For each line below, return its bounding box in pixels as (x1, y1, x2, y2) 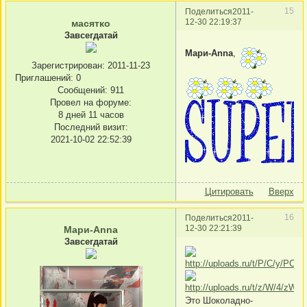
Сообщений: (58, 85, 108, 96)
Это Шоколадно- (185, 295, 253, 306)
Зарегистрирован (32, 60, 102, 71)
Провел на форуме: (50, 97, 132, 108)
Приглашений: (15, 73, 73, 84)
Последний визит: (53, 122, 128, 133)
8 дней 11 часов (58, 110, 124, 121)
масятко (71, 17, 110, 29)
